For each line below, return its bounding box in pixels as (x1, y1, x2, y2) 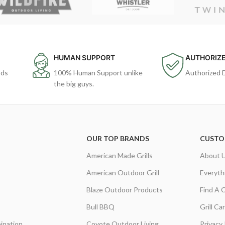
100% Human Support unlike (53, 68, 143, 77)
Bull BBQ (86, 202, 115, 211)
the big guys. (53, 79, 94, 88)
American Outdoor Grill (86, 168, 159, 177)
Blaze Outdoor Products (86, 185, 163, 194)
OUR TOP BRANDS (86, 134, 149, 143)
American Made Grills (86, 151, 153, 160)
